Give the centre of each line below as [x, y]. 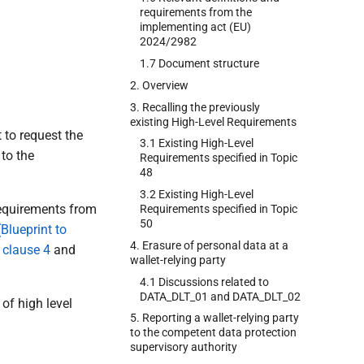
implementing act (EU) [195, 27]
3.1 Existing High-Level [197, 143]
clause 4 [26, 250]
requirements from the [196, 13]
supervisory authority [184, 347]
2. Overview [159, 85]
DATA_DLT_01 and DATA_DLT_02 [220, 296]
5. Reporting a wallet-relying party [214, 318]
